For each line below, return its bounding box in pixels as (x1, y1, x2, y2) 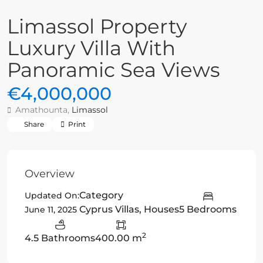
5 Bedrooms (179, 204, 237, 215)
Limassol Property (7, 14, 187, 39)
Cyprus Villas (79, 204, 139, 215)
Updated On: (25, 190, 79, 201)
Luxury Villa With (7, 36, 176, 60)
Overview (25, 167, 75, 180)
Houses (144, 204, 179, 215)
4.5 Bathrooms (25, 232, 95, 244)
